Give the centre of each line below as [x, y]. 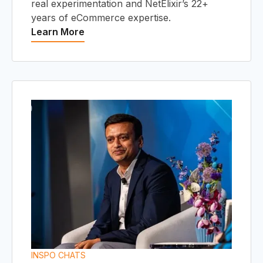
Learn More [58, 31]
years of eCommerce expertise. [101, 17]
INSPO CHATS [58, 255]
